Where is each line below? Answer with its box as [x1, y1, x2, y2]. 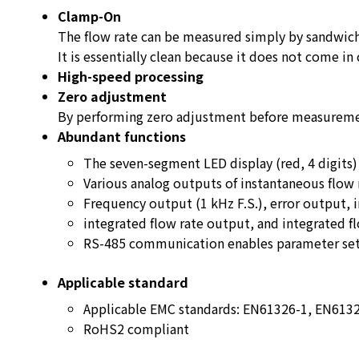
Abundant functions [58, 127, 186, 146]
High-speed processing [58, 67, 204, 86]
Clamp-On [58, 6, 121, 26]
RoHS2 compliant [83, 319, 189, 338]
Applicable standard [58, 272, 188, 292]
